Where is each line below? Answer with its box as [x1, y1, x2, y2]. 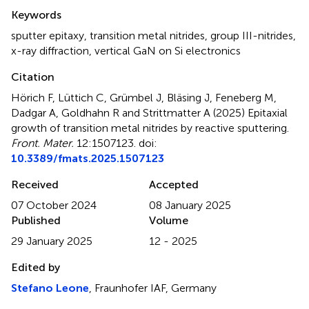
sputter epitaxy [11, 29, 84, 42]
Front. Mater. [11, 137, 74, 150]
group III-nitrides [210, 29, 293, 42]
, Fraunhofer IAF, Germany [89, 281, 217, 295]
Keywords [11, 8, 61, 21]
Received [11, 178, 59, 191]
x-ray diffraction [11, 44, 89, 57]
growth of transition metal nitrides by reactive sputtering [11, 121, 287, 134]
